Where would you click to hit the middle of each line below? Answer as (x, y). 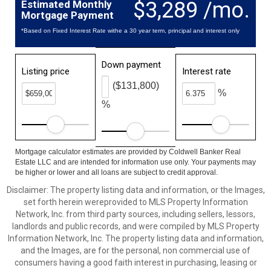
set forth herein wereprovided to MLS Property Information (135, 202)
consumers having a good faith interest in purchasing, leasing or (135, 263)
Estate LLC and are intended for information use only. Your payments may (135, 162)
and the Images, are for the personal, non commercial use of (135, 250)
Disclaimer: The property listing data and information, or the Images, (135, 190)
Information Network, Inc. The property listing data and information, (135, 238)
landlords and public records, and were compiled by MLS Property (135, 226)
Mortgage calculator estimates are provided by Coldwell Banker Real (128, 152)
